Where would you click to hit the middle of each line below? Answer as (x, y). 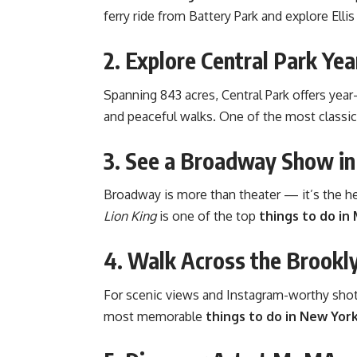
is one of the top (208, 216)
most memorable (155, 317)
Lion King (130, 216)
